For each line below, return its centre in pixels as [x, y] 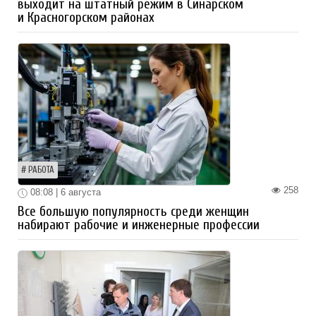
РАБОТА [41, 170]
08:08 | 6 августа [64, 193]
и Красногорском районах [86, 18]
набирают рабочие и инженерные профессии [139, 225]
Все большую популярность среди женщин [133, 211]
